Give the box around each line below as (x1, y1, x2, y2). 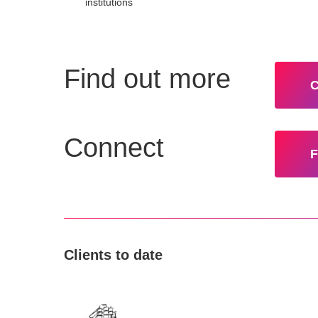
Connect (64, 133, 165, 163)
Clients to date (64, 246, 163, 263)
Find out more (64, 64, 231, 94)
